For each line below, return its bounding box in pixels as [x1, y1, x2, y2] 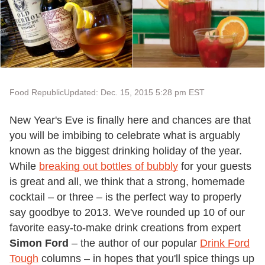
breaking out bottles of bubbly [39, 160, 178, 173]
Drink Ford [200, 237, 250, 250]
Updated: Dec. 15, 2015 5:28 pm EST [64, 88, 205, 98]
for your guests [178, 160, 251, 173]
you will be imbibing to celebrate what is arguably [9, 130, 240, 142]
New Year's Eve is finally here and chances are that [9, 114, 251, 127]
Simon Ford [9, 237, 69, 250]
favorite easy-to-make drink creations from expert [9, 222, 241, 234]
